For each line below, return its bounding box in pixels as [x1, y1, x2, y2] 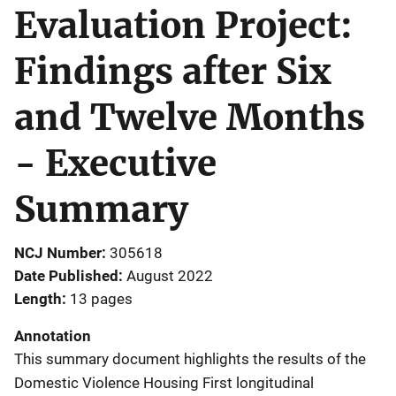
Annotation [14, 327, 91, 345]
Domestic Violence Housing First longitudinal [14, 374, 314, 392]
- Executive [14, 141, 217, 186]
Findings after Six [14, 49, 331, 94]
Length [14, 290, 62, 308]
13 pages [70, 290, 133, 308]
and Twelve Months [14, 95, 365, 140]
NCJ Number [14, 244, 102, 262]
